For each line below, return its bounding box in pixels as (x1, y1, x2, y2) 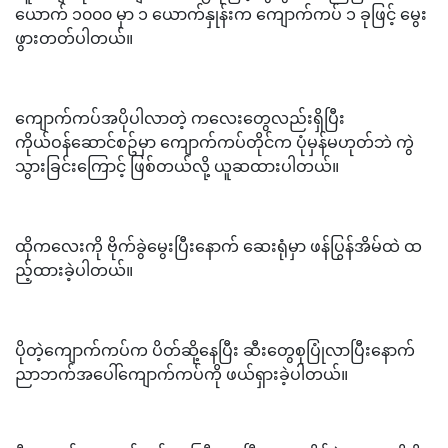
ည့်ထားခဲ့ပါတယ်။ (15, 258, 133, 280)
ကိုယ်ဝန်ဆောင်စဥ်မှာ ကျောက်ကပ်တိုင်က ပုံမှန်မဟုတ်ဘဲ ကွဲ (15, 130, 414, 152)
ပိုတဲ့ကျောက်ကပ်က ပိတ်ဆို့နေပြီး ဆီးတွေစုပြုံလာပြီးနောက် (15, 338, 415, 360)
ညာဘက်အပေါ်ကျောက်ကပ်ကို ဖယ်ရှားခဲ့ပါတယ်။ (15, 362, 348, 384)
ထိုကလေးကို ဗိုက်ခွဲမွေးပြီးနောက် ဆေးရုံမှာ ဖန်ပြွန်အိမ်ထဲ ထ (15, 234, 422, 256)
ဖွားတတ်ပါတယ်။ (15, 26, 133, 48)
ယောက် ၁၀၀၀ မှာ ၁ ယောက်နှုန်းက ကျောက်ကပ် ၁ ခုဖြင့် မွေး (15, 2, 427, 24)
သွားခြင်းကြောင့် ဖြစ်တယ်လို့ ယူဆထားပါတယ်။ (15, 154, 339, 176)
